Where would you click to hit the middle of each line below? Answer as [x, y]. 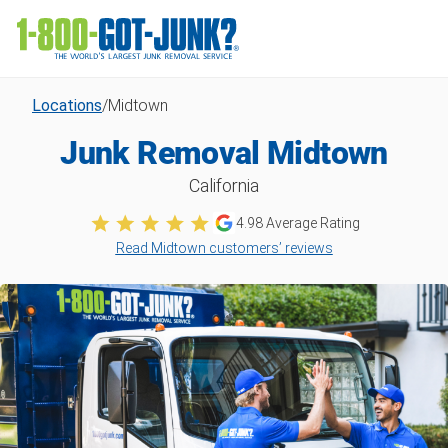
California [224, 185]
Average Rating [312, 222]
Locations [67, 105]
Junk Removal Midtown [224, 153]
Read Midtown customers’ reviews [224, 247]
